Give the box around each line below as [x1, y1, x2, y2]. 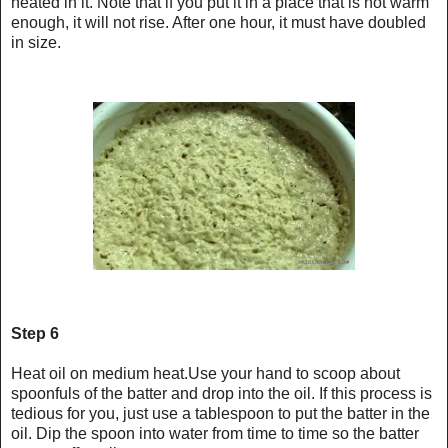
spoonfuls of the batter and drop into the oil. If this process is [11, 384, 432, 402]
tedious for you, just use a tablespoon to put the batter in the [11, 404, 430, 422]
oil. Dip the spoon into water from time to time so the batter [11, 424, 419, 442]
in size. [11, 33, 61, 51]
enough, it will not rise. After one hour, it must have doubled [11, 13, 426, 31]
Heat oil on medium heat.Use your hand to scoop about [11, 364, 400, 382]
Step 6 [11, 324, 59, 342]
